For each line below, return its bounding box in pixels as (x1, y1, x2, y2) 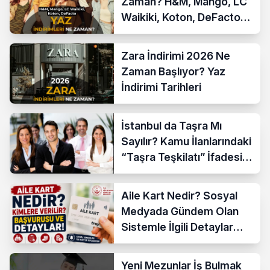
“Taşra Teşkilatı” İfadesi (121, 150, 243, 163)
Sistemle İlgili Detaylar (121, 220, 234, 233)
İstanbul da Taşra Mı (121, 119, 222, 132)
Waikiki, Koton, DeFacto (121, 10, 241, 24)
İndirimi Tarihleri (121, 80, 202, 93)
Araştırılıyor (121, 236, 181, 249)
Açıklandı (121, 166, 168, 179)
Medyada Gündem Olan (121, 204, 239, 218)
